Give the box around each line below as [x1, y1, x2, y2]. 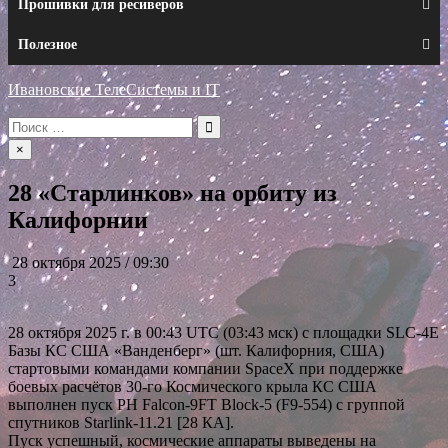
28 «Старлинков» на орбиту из [8, 179, 337, 206]
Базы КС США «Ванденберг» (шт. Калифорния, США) [8, 341, 384, 359]
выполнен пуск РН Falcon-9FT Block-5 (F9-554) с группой [8, 395, 405, 413]
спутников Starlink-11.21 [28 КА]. [8, 413, 234, 431]
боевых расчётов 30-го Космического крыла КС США [8, 377, 377, 395]
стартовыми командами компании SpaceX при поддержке [8, 359, 403, 377]
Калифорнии [8, 206, 148, 233]
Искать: [7, 114, 59, 131]
